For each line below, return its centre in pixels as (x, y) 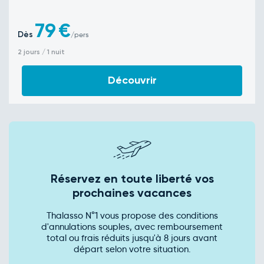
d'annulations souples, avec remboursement (132, 227)
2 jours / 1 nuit (41, 52)
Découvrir (132, 80)
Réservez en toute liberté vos (132, 179)
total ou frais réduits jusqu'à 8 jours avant (132, 238)
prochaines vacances (132, 193)
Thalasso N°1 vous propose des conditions (132, 216)
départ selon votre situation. (132, 250)
